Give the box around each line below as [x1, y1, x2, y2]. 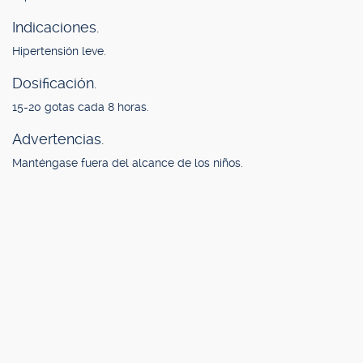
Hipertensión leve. [12, 45, 106, 58]
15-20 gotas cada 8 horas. [12, 100, 149, 113]
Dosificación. [12, 75, 96, 92]
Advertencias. [12, 130, 104, 147]
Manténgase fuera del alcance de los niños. [12, 156, 243, 169]
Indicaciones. [12, 19, 99, 36]
